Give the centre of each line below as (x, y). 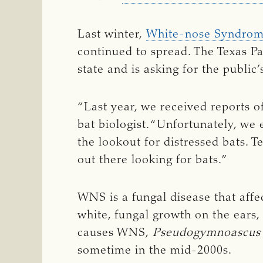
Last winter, (112, 34)
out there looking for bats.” (153, 160)
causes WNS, (115, 233)
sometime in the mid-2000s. (155, 250)
